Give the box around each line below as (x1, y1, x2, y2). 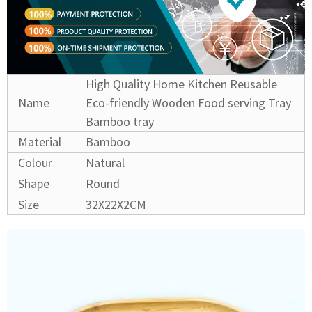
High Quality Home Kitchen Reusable (86, 75, 277, 92)
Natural (86, 154, 125, 171)
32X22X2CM (86, 196, 146, 212)
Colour (18, 154, 55, 171)
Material (18, 133, 64, 150)
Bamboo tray (86, 113, 154, 130)
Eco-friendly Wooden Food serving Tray (86, 94, 291, 111)
